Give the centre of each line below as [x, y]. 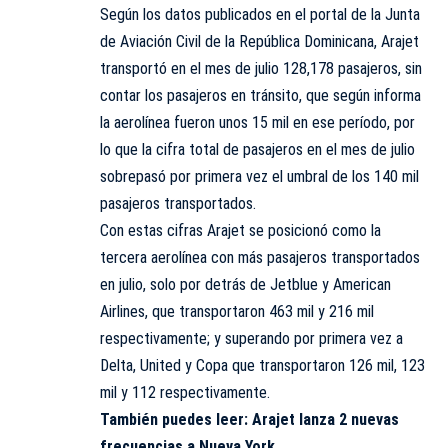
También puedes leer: [176, 419]
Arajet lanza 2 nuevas [325, 419]
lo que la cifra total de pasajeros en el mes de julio [257, 149]
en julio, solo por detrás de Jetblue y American [245, 284]
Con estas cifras [153, 230]
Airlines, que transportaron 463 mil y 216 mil [237, 311]
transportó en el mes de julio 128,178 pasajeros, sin [261, 68]
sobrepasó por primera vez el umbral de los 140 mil [259, 176]
